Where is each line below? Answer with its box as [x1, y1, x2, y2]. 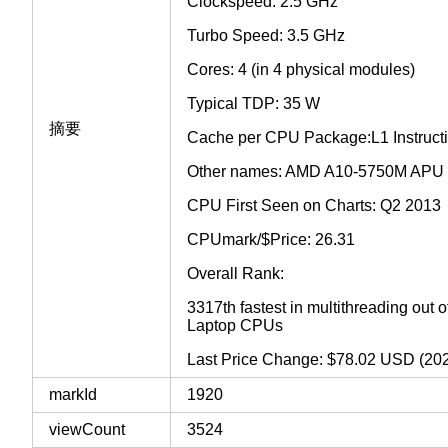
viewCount [49, 420, 125, 438]
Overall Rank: [187, 264, 284, 282]
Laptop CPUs [187, 316, 283, 334]
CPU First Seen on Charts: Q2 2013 [187, 196, 441, 214]
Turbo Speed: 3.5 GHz [187, 26, 345, 44]
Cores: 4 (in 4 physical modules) [187, 60, 415, 78]
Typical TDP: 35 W [187, 94, 320, 112]
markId [49, 385, 97, 403]
